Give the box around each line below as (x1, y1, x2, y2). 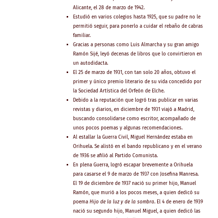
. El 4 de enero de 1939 (154, 199, 203, 205)
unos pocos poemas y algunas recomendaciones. (73, 125, 182, 131)
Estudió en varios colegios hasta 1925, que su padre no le (73, 14, 200, 20)
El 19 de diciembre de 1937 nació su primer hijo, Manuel (73, 180, 196, 186)
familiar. (73, 32, 91, 38)
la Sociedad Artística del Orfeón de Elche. (73, 88, 164, 94)
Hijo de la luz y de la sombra (89, 199, 154, 205)
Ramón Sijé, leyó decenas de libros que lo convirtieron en (73, 51, 202, 57)
